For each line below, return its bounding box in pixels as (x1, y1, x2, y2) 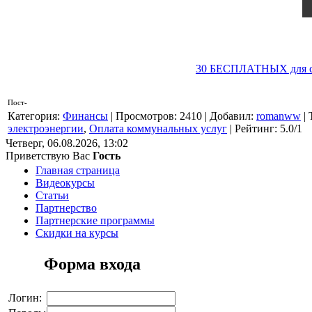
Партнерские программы (36, 214, 155, 227)
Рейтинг (235, 123, 274, 135)
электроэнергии (8, 123, 84, 135)
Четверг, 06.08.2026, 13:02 (6, 137, 128, 150)
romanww (256, 110, 301, 123)
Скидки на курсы (36, 227, 118, 240)
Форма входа (43, 255, 141, 274)
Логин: (8, 292, 42, 304)
